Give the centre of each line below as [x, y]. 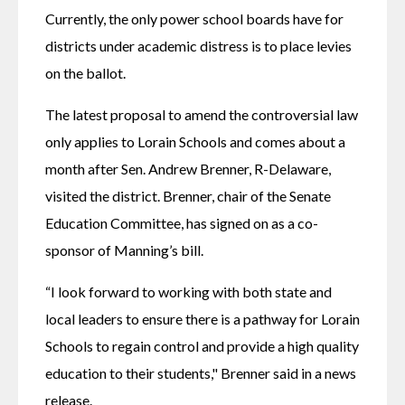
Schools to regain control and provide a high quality [202, 345]
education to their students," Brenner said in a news [201, 372]
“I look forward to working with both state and [188, 291]
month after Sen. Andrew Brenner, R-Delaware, [188, 168]
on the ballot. [85, 72]
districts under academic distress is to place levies [198, 45]
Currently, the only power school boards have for [194, 18]
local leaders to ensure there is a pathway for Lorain [202, 318]
